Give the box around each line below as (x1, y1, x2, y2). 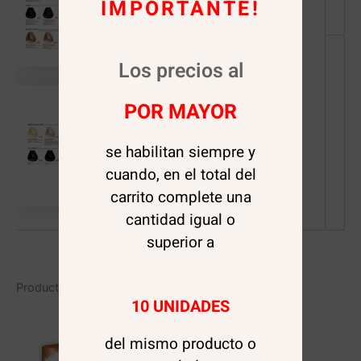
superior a (147, 230, 214, 254)
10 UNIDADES (131, 294, 230, 318)
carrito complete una (110, 185, 251, 209)
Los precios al (118, 56, 243, 86)
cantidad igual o (126, 208, 235, 231)
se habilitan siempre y (106, 140, 255, 164)
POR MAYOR (124, 97, 237, 127)
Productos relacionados (16, 280, 146, 295)
